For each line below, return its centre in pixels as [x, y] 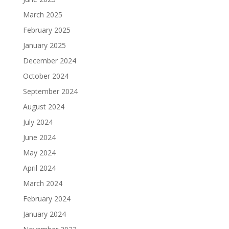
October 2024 [45, 76]
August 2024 [43, 107]
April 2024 [39, 168]
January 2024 [44, 214]
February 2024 [47, 199]
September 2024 [50, 91]
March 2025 [42, 15]
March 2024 [42, 183]
